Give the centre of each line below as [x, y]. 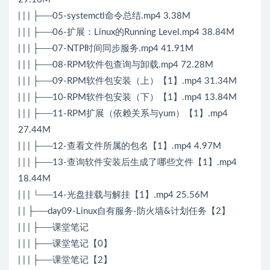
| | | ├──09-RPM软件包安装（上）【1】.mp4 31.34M [127, 81]
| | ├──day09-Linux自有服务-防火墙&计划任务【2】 [124, 212]
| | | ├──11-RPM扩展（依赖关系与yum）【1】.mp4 [123, 114]
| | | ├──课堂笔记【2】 [65, 260]
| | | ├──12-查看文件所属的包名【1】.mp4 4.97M [120, 146]
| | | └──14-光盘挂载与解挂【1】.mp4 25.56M [113, 195]
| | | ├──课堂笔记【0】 [65, 244]
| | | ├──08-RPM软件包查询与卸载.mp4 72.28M [116, 65]
